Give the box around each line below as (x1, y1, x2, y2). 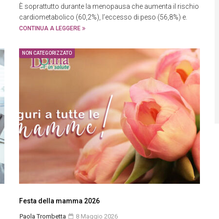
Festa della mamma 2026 (19, 197, 100, 205)
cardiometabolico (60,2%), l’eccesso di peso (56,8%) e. (19, 13, 187, 21)
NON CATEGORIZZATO (22, 50, 72, 56)
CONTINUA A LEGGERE (19, 25, 82, 32)
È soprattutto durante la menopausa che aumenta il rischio (19, 2, 199, 10)
